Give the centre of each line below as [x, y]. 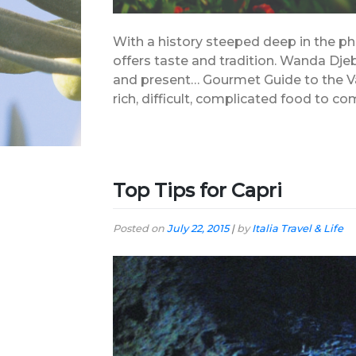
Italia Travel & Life [298, 228]
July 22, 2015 [198, 228]
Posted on [140, 228]
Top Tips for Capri [197, 190]
